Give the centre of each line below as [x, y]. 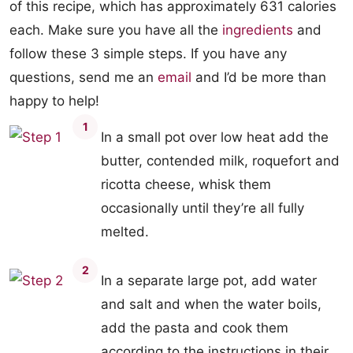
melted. [125, 232]
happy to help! [54, 101]
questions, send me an [84, 77]
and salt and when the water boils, [211, 304]
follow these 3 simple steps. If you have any [148, 54]
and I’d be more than [259, 77]
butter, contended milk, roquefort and [220, 161]
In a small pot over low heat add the [215, 137]
